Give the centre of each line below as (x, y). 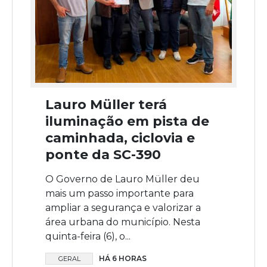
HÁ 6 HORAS (123, 259)
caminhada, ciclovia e (120, 138)
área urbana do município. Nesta (123, 222)
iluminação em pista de (127, 122)
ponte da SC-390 (103, 155)
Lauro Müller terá (106, 105)
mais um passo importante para (119, 194)
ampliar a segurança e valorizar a (123, 208)
